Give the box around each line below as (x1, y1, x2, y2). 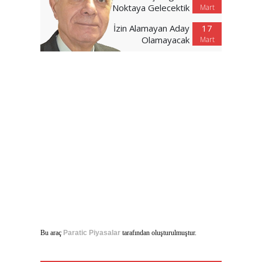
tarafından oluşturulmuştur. (120, 228, 196, 237)
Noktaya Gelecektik (112, 1, 189, 13)
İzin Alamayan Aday (113, 22, 189, 34)
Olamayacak (142, 33, 189, 46)
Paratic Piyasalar (63, 228, 120, 237)
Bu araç (40, 228, 63, 237)
